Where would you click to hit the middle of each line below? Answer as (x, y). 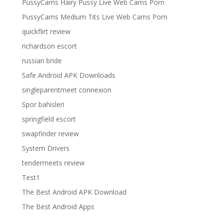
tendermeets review (53, 163)
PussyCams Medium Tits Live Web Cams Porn (94, 17)
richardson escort (49, 46)
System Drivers (45, 148)
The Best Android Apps (58, 206)
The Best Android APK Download (74, 192)
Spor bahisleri (43, 104)
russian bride (42, 60)
